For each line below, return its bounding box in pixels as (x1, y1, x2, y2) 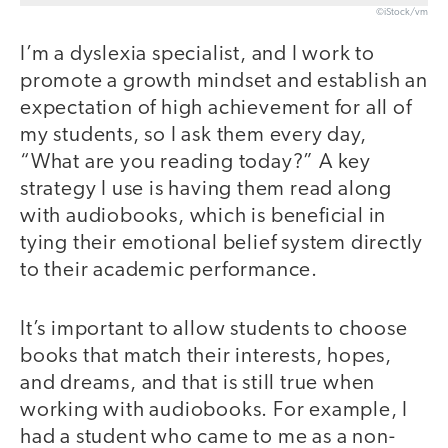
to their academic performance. (20, 260, 318, 282)
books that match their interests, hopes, (20, 345, 392, 367)
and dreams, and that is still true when (20, 372, 376, 394)
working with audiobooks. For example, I (20, 399, 409, 421)
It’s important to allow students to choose (20, 318, 408, 340)
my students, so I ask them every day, (20, 125, 367, 147)
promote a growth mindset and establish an (20, 71, 428, 93)
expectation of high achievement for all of (20, 98, 412, 120)
